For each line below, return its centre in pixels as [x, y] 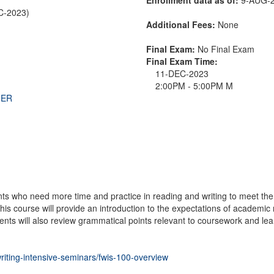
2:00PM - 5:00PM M [194, 85]
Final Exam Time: [182, 61]
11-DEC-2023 [184, 73]
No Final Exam [226, 49]
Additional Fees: [182, 24]
